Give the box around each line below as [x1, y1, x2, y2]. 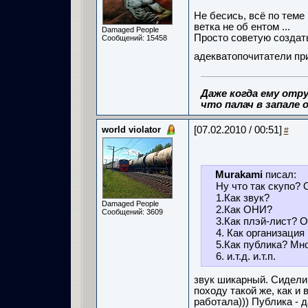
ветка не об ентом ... [193, 21, 290, 32]
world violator [101, 124, 161, 135]
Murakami [214, 169, 263, 180]
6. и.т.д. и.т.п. [215, 251, 276, 262]
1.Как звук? [215, 192, 269, 203]
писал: [262, 169, 296, 180]
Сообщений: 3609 [101, 208, 163, 216]
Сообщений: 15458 [101, 34, 167, 42]
